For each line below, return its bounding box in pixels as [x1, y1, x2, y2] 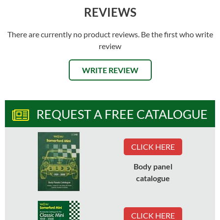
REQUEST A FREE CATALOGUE [36, 106, 208, 121]
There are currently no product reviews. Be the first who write [7, 29, 213, 39]
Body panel [134, 162, 172, 171]
